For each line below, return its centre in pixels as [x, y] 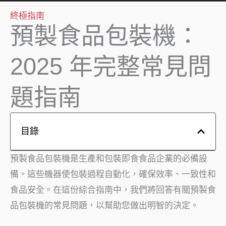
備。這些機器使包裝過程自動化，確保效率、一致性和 [113, 174]
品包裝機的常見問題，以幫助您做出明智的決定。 [104, 205]
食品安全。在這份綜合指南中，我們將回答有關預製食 [113, 190]
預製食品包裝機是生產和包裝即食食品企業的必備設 [109, 158]
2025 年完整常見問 [111, 66]
